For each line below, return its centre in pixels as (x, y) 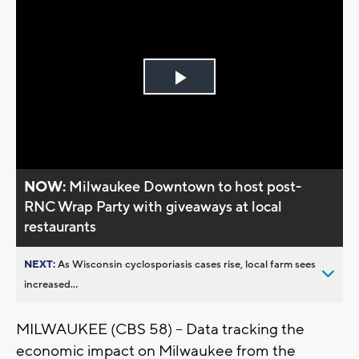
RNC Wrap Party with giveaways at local (153, 207)
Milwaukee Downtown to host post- (186, 187)
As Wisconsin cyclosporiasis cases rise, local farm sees (187, 264)
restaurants (61, 227)
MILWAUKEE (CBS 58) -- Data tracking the (160, 329)
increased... (51, 284)
